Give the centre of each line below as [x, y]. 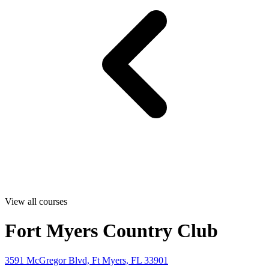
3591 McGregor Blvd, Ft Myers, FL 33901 [86, 260]
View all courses [36, 201]
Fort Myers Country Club [111, 231]
